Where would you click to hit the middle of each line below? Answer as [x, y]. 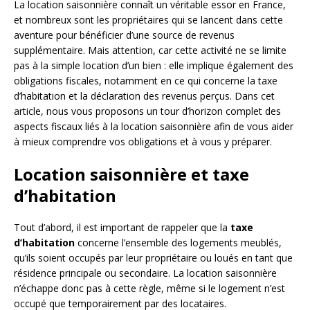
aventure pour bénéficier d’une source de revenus [124, 35]
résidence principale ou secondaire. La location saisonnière [145, 273]
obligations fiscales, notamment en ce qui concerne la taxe [146, 81]
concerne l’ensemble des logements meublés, [178, 243]
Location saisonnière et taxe [131, 174]
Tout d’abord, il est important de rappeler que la [122, 228]
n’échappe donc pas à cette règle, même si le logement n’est [149, 289]
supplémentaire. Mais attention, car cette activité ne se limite [150, 51]
